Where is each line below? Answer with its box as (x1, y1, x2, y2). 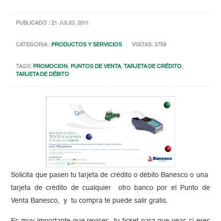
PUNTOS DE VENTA (71, 64, 121, 70)
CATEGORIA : (16, 42, 52, 48)
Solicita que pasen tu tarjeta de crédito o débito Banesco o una (11, 171, 210, 179)
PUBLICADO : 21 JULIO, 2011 (16, 21, 89, 27)
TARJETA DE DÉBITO (16, 72, 70, 78)
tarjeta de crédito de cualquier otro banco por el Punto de (11, 184, 210, 191)
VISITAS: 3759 (132, 42, 167, 48)
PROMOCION (33, 64, 68, 70)
